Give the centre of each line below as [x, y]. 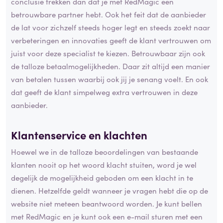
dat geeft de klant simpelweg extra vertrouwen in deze [104, 92]
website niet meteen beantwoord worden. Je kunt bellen [107, 203]
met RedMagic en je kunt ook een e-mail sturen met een [107, 216]
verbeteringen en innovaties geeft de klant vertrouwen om [111, 40]
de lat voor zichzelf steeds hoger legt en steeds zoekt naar [111, 27]
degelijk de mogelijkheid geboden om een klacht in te [102, 177]
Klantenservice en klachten [79, 135]
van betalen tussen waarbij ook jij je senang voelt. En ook [110, 79]
